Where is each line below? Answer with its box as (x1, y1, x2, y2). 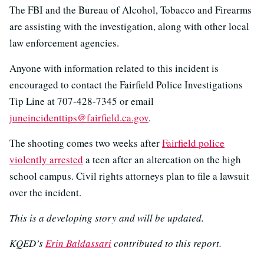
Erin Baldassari (45, 236, 111, 250)
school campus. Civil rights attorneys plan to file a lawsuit (9, 169, 249, 183)
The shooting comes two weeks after (9, 136, 162, 150)
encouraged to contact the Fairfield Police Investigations (9, 77, 243, 91)
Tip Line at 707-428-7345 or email (9, 94, 154, 108)
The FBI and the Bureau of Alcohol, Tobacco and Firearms (9, 2, 252, 16)
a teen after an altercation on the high (83, 152, 241, 166)
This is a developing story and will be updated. (9, 210, 204, 225)
